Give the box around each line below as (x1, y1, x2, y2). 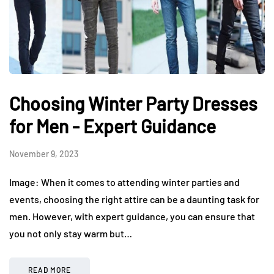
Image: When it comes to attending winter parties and (9, 176, 240, 188)
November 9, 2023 (9, 148, 78, 159)
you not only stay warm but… (9, 227, 132, 239)
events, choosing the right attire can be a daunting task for (9, 193, 259, 205)
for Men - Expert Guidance (9, 114, 216, 137)
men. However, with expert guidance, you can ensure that (9, 210, 255, 222)
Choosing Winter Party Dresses (9, 92, 257, 114)
